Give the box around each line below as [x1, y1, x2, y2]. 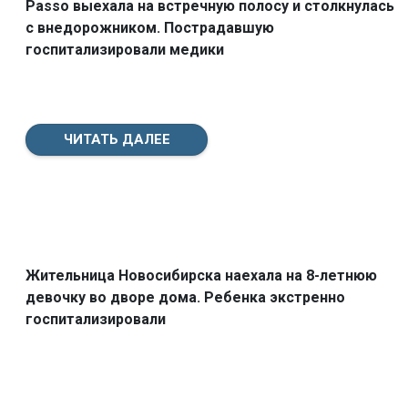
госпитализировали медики [25, 40, 224, 58]
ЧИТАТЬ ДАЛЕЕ [63, 130, 170, 148]
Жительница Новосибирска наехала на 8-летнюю [25, 267, 377, 285]
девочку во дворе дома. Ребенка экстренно [25, 289, 345, 307]
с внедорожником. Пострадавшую [25, 18, 274, 36]
